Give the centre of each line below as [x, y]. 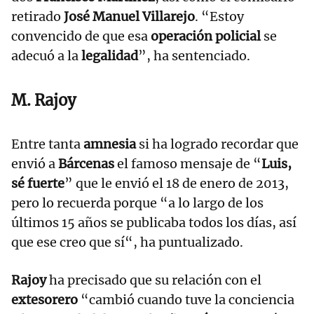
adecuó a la [46, 56]
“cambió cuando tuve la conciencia [186, 300]
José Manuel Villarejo [129, 17]
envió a [35, 164]
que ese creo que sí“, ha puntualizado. [127, 243]
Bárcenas [86, 164]
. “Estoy [219, 17]
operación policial [206, 36]
